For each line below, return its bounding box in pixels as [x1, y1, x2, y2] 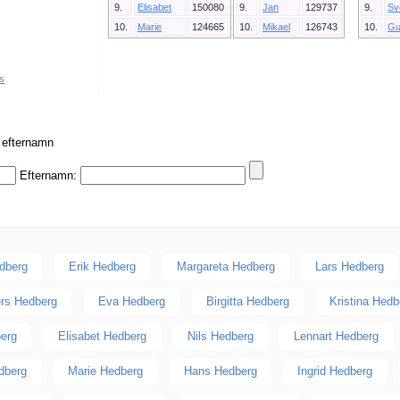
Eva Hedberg [97, 294, 165, 308]
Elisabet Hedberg [57, 329, 146, 344]
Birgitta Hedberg [205, 294, 289, 308]
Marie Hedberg [67, 364, 143, 379]
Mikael [262, 21, 291, 33]
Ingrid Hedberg [297, 364, 373, 379]
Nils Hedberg [187, 329, 254, 344]
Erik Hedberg [68, 259, 136, 273]
